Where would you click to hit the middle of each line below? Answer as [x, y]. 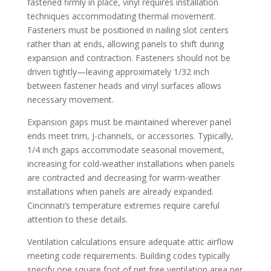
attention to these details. [77, 219]
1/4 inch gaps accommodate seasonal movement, [126, 149]
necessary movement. [70, 99]
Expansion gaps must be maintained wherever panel [129, 122]
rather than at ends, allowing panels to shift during [125, 44]
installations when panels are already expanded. [120, 191]
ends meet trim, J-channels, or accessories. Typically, [130, 135]
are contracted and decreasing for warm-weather [123, 177]
